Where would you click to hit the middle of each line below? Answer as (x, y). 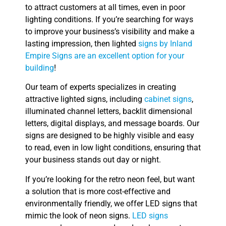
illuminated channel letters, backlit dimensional (109, 111)
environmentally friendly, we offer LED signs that (111, 203)
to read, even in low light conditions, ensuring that (113, 148)
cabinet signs (168, 99)
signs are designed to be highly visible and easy (110, 136)
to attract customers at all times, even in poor (105, 7)
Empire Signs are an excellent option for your (105, 55)
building (40, 68)
